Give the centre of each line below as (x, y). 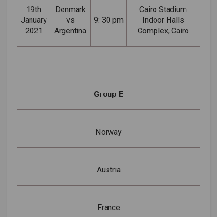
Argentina (70, 31)
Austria (108, 170)
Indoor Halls (163, 20)
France (108, 207)
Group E (108, 94)
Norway (108, 132)
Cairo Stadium (163, 9)
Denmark (70, 9)
